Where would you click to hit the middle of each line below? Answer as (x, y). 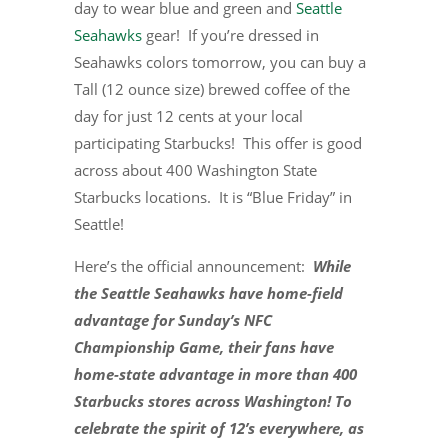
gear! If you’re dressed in (230, 35)
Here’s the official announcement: (193, 266)
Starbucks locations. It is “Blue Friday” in (213, 197)
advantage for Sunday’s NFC (173, 320)
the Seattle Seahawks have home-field (208, 293)
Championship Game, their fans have (204, 347)
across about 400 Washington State (195, 170)
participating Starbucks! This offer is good (218, 143)
